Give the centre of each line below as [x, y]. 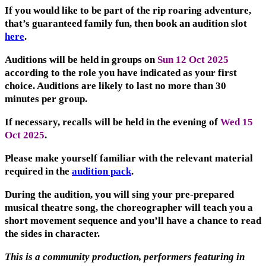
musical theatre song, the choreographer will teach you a [129, 208]
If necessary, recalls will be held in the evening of [113, 122]
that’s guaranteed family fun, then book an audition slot [126, 24]
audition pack [102, 172]
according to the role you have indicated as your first [121, 73]
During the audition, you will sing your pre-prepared [119, 195]
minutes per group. [46, 99]
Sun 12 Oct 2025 [193, 60]
